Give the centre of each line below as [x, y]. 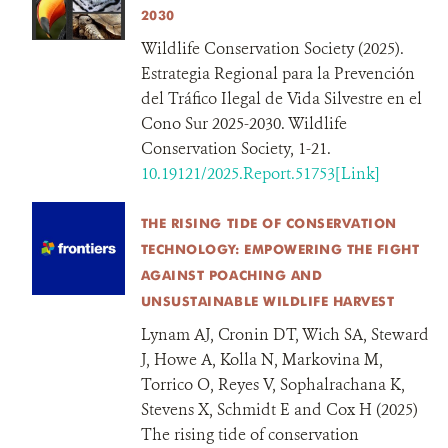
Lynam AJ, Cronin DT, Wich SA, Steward [284, 334]
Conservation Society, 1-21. [235, 148]
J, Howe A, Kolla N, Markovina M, [261, 359]
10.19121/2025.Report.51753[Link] [260, 173]
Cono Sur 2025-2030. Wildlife [243, 123]
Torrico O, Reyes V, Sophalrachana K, [272, 384]
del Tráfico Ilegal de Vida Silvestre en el [281, 98]
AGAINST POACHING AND [231, 275]
